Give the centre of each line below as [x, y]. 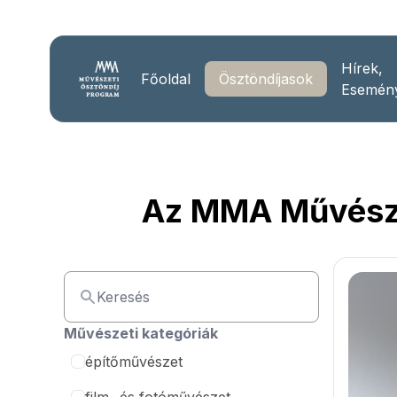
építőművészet [134, 362]
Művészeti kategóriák [141, 333]
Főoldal [165, 79]
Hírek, [362, 68]
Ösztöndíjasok [265, 79]
